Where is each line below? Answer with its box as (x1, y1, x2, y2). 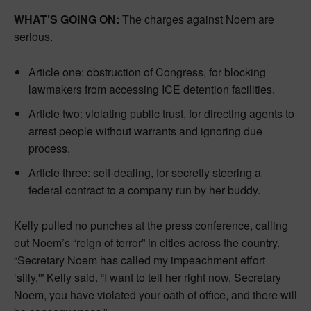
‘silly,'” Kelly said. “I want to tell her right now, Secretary (14, 269, 281, 286)
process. (28, 140, 70, 157)
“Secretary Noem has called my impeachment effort (14, 252, 265, 269)
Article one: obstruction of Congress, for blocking (28, 64, 266, 81)
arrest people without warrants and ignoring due (28, 123, 262, 140)
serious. (14, 28, 53, 45)
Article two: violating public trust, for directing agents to (28, 106, 294, 122)
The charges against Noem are (119, 11, 274, 28)
